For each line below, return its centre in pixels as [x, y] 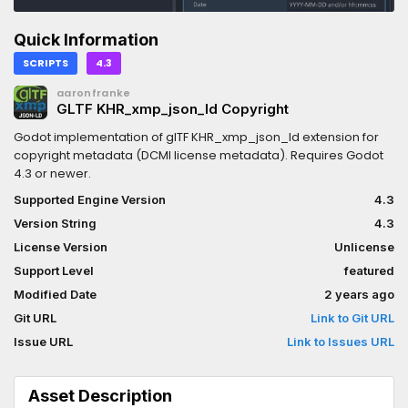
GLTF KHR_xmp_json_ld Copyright [173, 109]
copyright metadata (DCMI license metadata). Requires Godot [199, 156]
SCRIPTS [46, 63]
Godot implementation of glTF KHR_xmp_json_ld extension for [196, 138]
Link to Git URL [352, 318]
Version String [55, 224]
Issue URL [43, 342]
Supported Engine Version [90, 200]
